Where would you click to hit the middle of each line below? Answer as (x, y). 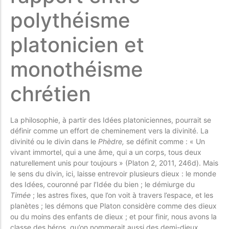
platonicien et (77, 44)
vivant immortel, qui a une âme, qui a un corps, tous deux (106, 152)
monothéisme (77, 69)
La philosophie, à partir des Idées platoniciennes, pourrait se (111, 120)
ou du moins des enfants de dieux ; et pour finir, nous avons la (113, 216)
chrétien (51, 94)
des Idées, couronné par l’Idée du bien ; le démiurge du (102, 184)
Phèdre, (111, 141)
